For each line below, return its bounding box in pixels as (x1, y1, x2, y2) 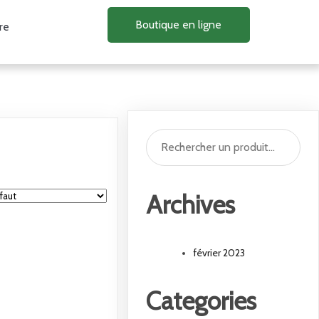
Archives (146, 189, 236, 221)
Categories (146, 286, 257, 317)
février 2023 (193, 246, 246, 260)
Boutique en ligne (135, 18, 222, 31)
